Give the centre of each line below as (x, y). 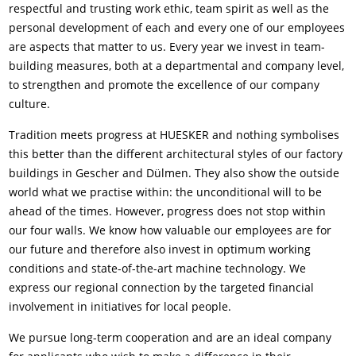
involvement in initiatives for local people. (120, 306)
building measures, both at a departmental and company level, (177, 65)
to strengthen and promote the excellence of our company (164, 84)
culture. (30, 103)
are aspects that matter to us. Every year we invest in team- (167, 46)
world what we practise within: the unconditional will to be (166, 192)
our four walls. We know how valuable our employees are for (170, 230)
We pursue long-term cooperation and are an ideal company (170, 337)
